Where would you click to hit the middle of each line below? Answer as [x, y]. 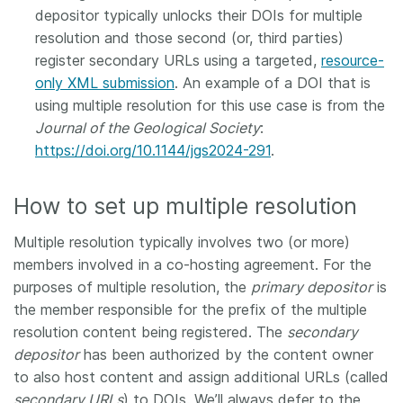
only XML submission [105, 83]
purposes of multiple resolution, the [132, 287]
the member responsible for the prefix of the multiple [190, 309]
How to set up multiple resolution [188, 206]
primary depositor [312, 287]
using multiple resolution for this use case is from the [210, 105]
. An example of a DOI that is [273, 83]
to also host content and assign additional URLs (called [201, 377]
